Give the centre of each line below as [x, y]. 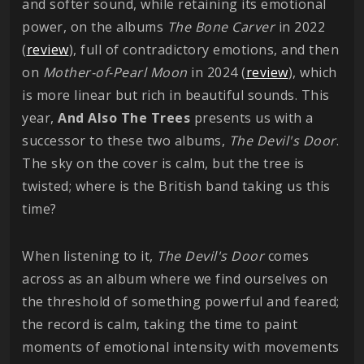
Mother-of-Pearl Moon [115, 72]
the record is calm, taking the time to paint [160, 324]
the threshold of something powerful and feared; [181, 301]
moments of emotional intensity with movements [181, 347]
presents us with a [252, 118]
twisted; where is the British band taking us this [176, 186]
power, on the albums [95, 27]
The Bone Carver [221, 27]
